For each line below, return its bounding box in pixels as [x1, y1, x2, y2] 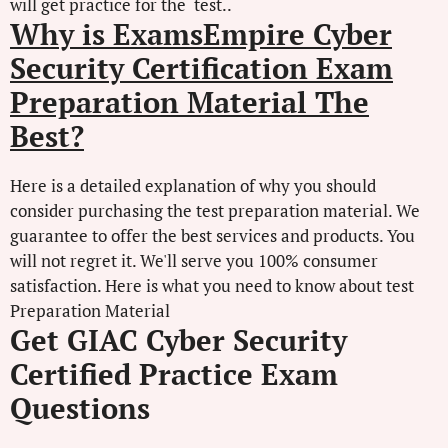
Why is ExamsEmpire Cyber [10, 14, 392, 53]
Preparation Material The [10, 82, 369, 121]
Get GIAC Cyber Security [10, 320, 347, 359]
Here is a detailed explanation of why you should [10, 173, 376, 197]
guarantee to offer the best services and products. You [10, 223, 415, 247]
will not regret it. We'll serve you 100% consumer [10, 248, 378, 272]
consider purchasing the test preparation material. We [10, 198, 420, 222]
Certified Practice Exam [10, 354, 338, 393]
